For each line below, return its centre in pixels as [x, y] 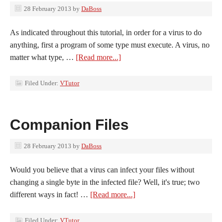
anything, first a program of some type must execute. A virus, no [110, 45]
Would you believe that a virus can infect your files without [102, 170]
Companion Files [69, 125]
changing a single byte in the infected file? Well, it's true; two [105, 182]
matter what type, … [43, 57]
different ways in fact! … [50, 194]
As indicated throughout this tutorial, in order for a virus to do [106, 32]
